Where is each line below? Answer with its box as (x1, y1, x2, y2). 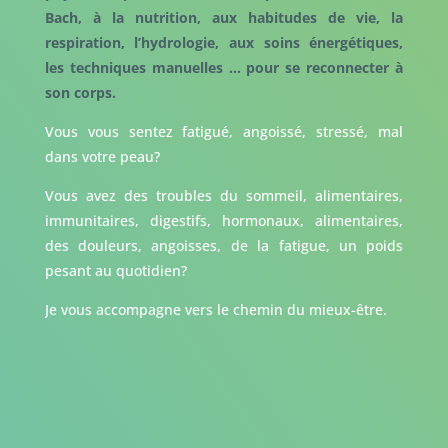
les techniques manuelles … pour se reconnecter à (44, 58, 404, 78)
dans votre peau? (44, 147, 160, 167)
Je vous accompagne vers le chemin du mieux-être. (44, 300, 387, 320)
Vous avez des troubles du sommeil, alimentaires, (44, 186, 404, 206)
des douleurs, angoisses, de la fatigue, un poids (44, 236, 404, 256)
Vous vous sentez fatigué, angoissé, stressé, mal (44, 122, 404, 142)
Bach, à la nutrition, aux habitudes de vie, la (44, 8, 404, 28)
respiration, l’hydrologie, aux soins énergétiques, (44, 33, 404, 53)
